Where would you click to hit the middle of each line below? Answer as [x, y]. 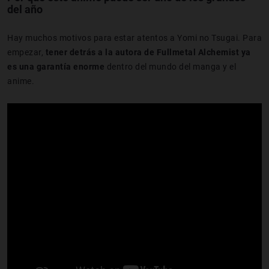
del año [25, 9]
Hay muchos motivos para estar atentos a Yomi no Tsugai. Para [134, 38]
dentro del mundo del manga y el [170, 66]
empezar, [26, 52]
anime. [21, 81]
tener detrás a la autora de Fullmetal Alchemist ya [148, 52]
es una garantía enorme [56, 66]
